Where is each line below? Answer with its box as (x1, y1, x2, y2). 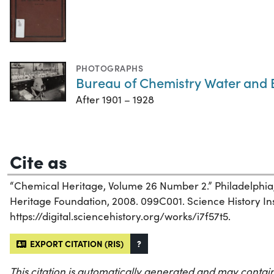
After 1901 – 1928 (76, 92, 154, 107)
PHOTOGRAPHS (76, 62, 144, 75)
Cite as (10, 149, 67, 174)
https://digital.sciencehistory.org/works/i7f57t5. (10, 209, 231, 224)
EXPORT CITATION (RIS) (26, 237, 124, 250)
